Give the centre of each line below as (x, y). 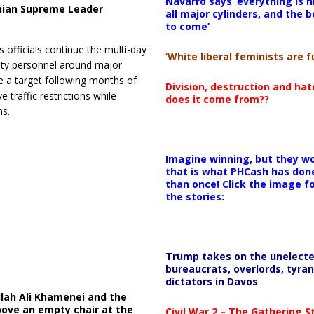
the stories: (194, 196)
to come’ (187, 26)
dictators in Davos (211, 281)
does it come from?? (217, 99)
